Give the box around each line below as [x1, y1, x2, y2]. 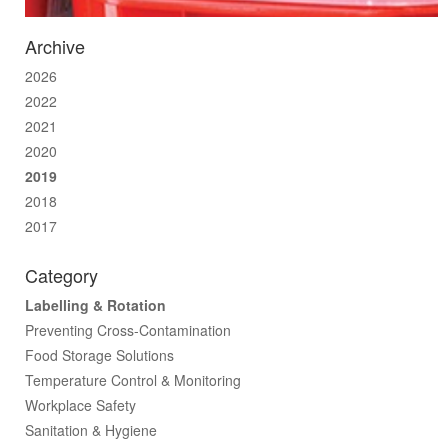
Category [25, 262, 98, 288]
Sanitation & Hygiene [25, 420, 157, 440]
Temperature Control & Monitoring [25, 370, 241, 390]
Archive [25, 33, 85, 59]
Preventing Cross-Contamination [25, 320, 231, 340]
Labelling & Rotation [25, 295, 166, 315]
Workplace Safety [25, 395, 136, 415]
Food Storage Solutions [25, 345, 174, 365]
